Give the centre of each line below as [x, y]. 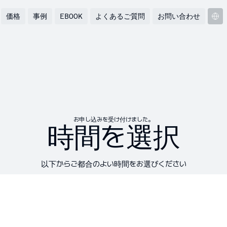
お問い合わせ [179, 16]
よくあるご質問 [120, 16]
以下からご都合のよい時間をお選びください [113, 164]
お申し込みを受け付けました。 [113, 120]
